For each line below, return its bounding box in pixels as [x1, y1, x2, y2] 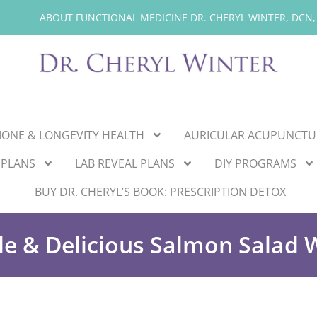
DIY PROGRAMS [214, 155, 296, 171]
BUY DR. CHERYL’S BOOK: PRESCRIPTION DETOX [35, 183, 286, 200]
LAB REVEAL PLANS [75, 155, 175, 171]
